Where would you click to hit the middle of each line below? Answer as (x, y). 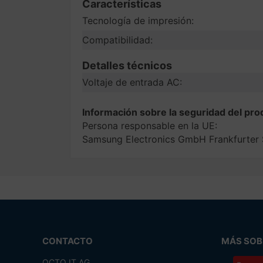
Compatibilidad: (118, 40)
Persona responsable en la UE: (150, 126)
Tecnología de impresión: (138, 21)
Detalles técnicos (127, 65)
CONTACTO (68, 241)
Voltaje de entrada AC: (132, 82)
